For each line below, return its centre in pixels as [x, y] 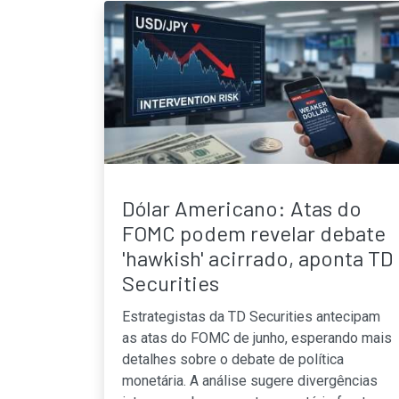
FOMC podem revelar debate [254, 232]
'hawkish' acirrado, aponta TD [257, 257]
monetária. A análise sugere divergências [250, 380]
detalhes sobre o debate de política [233, 359]
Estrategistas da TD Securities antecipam [251, 316]
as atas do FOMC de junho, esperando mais [257, 338]
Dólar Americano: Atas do [242, 208]
